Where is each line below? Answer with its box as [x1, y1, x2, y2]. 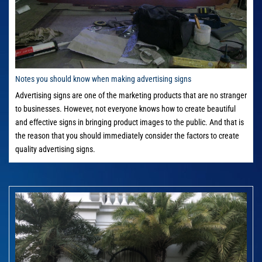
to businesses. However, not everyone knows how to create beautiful [15, 104, 236, 114]
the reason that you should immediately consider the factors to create [15, 131, 239, 141]
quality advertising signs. [15, 144, 95, 154]
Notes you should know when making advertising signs [15, 74, 191, 84]
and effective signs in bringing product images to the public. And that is [15, 118, 244, 127]
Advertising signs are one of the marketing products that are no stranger [15, 91, 247, 101]
